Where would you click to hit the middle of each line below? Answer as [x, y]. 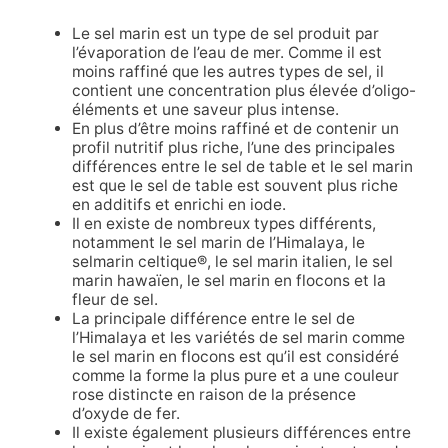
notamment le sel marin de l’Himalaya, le [218, 243]
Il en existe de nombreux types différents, [223, 224]
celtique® [172, 262]
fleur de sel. [114, 300]
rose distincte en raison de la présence [213, 395]
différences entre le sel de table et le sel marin [242, 167]
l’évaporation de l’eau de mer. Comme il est [226, 53]
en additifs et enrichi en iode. [178, 205]
